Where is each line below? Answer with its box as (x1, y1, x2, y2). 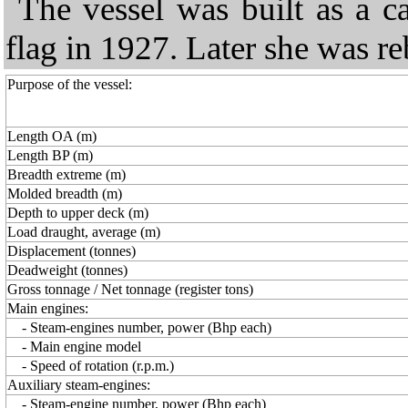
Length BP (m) (7, 148, 93, 163)
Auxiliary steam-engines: (7, 377, 150, 393)
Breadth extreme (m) (7, 167, 126, 182)
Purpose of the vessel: (7, 76, 132, 92)
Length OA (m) (7, 128, 97, 144)
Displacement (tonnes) (7, 243, 136, 259)
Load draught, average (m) (7, 224, 160, 240)
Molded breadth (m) (7, 186, 122, 201)
